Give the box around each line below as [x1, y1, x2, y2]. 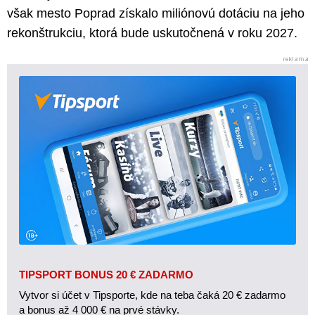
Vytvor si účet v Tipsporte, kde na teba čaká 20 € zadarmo [19, 288, 285, 301]
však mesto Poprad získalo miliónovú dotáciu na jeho [7, 6, 304, 21]
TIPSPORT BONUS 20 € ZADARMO [19, 268, 193, 281]
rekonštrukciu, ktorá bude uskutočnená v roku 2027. [7, 26, 297, 41]
